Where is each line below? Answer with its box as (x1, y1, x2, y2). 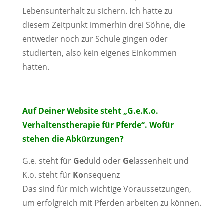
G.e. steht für (22, 155, 73, 166)
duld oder (83, 155, 123, 166)
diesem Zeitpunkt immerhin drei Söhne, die (22, 19, 185, 30)
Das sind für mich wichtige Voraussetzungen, (22, 183, 191, 194)
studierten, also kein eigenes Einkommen (22, 47, 177, 58)
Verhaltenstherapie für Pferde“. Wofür (22, 119, 174, 130)
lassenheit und (133, 155, 189, 166)
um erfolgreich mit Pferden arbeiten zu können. (22, 197, 201, 208)
